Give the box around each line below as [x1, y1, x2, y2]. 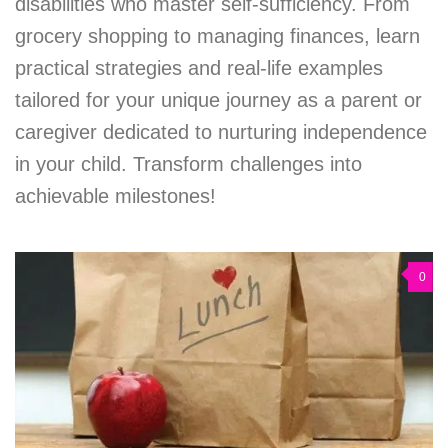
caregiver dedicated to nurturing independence [15, 120, 427, 143]
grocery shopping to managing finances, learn [15, 24, 420, 47]
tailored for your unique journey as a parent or [15, 88, 422, 111]
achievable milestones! [15, 184, 216, 207]
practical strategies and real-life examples [15, 56, 383, 79]
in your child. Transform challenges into [15, 152, 362, 175]
